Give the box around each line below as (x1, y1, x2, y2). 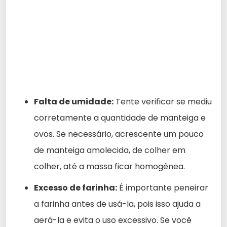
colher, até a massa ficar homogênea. (34, 160, 185, 172)
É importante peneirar (117, 181, 208, 194)
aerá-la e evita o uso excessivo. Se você (34, 214, 192, 226)
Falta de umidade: (34, 95, 113, 107)
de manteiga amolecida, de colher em (34, 144, 185, 156)
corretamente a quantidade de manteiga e (34, 111, 206, 124)
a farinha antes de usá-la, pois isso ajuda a (34, 198, 201, 210)
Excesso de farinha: (34, 181, 117, 194)
